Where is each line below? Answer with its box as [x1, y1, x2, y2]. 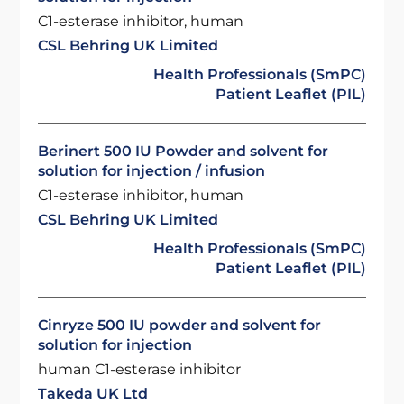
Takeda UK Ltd [38, 385, 149, 402]
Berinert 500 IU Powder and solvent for [38, 142, 329, 160]
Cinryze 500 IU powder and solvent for [38, 317, 322, 334]
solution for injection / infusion [38, 162, 266, 179]
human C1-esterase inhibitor [38, 361, 242, 378]
